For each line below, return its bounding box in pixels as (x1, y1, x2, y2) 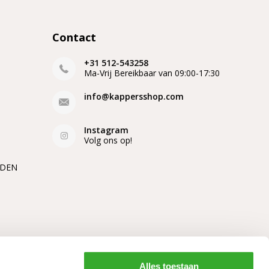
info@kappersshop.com (84, 90, 184, 102)
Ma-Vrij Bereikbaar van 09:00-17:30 (84, 67, 220, 79)
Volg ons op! (84, 134, 132, 146)
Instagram (84, 124, 128, 136)
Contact (52, 29, 96, 44)
